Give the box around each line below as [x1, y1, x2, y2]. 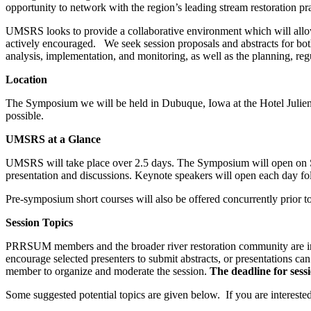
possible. [6, 109, 44, 121]
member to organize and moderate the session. [6, 264, 210, 277]
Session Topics [6, 216, 73, 228]
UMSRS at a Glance [6, 133, 101, 145]
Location [6, 73, 47, 85]
